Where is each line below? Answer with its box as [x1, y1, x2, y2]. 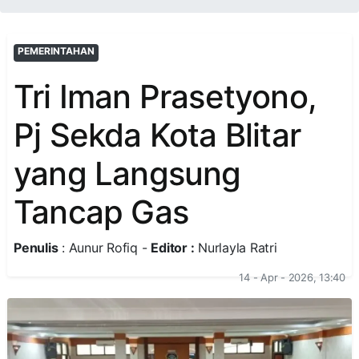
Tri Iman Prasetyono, [14, 77, 317, 116]
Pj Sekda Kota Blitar [14, 115, 301, 155]
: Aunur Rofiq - [58, 240, 151, 256]
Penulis [14, 240, 58, 256]
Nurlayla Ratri [194, 240, 277, 256]
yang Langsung [14, 154, 241, 193]
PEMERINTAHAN [17, 45, 95, 57]
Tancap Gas [14, 192, 188, 232]
